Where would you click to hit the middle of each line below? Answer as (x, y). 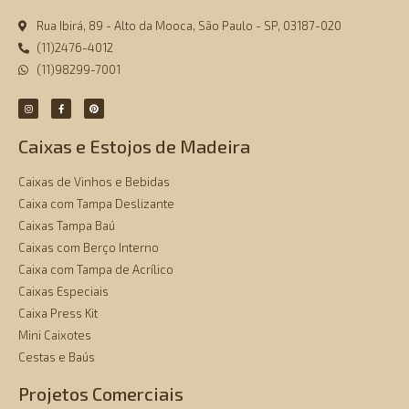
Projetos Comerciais (101, 394)
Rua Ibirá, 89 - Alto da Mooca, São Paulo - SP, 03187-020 (189, 26)
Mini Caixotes (55, 336)
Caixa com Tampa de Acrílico (96, 270)
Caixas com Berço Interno (89, 248)
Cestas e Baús (57, 357)
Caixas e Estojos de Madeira (134, 147)
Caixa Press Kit (58, 314)
